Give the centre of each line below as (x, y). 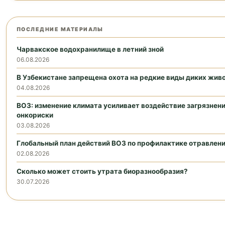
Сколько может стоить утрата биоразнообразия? (102, 172)
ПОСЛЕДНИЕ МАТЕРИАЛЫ (60, 30)
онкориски (35, 115)
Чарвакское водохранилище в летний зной (90, 49)
